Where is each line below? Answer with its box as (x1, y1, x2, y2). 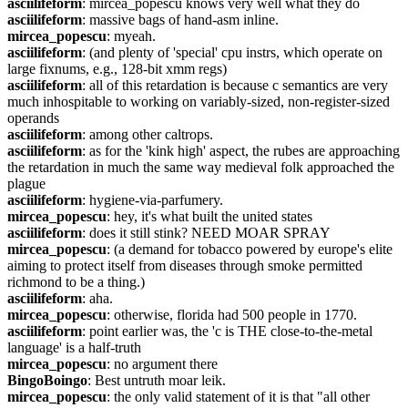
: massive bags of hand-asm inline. (82, 12, 279, 27)
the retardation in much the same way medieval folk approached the (7, 159, 394, 175)
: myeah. (107, 28, 156, 44)
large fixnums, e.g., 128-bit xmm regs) (7, 61, 227, 76)
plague (7, 176, 46, 191)
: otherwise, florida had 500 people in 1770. (107, 307, 357, 322)
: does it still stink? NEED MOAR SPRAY (82, 225, 331, 240)
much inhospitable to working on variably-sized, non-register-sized (7, 94, 390, 109)
